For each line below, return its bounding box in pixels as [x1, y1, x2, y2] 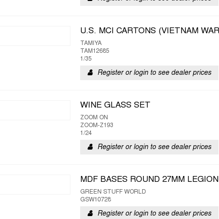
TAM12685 [80, 48, 109, 54]
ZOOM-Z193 [80, 123, 113, 129]
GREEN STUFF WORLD [80, 189, 146, 195]
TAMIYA [80, 41, 102, 46]
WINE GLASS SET [80, 102, 151, 109]
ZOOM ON [80, 115, 108, 121]
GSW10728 [80, 197, 111, 203]
